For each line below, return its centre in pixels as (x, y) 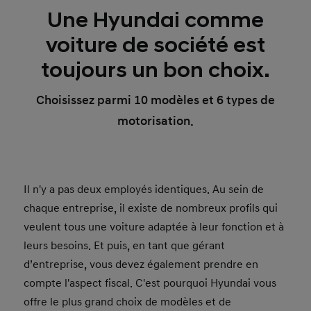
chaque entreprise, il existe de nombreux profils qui (151, 208)
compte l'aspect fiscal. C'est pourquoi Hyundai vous (150, 283)
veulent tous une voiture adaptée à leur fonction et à (154, 227)
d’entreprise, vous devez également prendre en (141, 264)
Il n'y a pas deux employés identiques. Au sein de (144, 190)
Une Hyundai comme (155, 20)
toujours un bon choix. (155, 70)
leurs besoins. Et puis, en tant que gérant (125, 246)
